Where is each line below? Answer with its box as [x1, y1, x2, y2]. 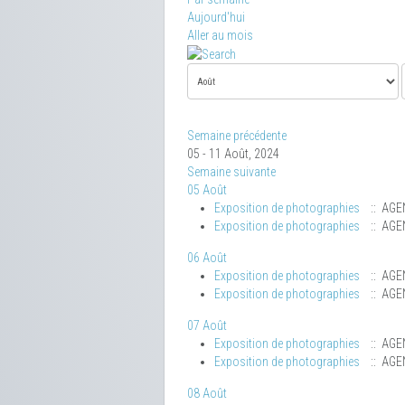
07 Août [187, 318, 227, 334]
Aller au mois [187, 28, 253, 42]
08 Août [187, 386, 227, 401]
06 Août [187, 250, 227, 266]
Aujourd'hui [187, 10, 245, 24]
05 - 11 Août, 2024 [187, 146, 279, 162]
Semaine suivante [187, 165, 276, 180]
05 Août [187, 183, 227, 198]
